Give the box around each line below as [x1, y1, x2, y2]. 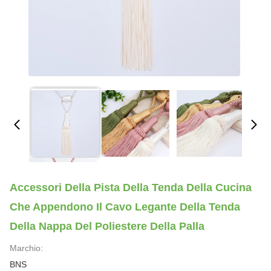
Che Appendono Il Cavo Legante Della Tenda [10, 201, 240, 213]
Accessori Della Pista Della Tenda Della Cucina [10, 181, 252, 194]
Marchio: [10, 243, 43, 253]
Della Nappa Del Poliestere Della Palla [10, 220, 204, 232]
